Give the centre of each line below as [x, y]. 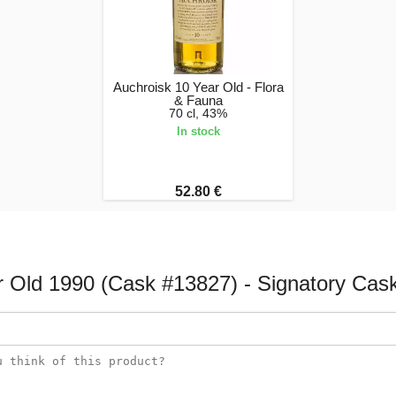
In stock [198, 131]
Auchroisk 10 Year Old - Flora [198, 87]
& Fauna [198, 100]
